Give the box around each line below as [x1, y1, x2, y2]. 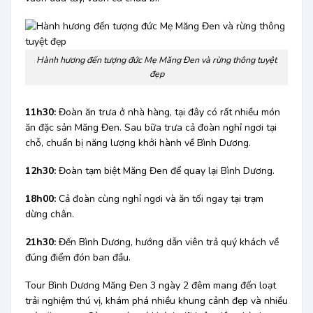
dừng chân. [24, 207, 74, 221]
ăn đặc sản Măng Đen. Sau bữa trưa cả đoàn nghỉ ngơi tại [24, 120, 277, 134]
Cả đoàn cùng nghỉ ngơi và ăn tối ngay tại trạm [58, 191, 263, 205]
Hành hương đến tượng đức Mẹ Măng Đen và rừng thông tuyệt [36, 54, 277, 66]
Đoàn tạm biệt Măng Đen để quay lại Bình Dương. [58, 163, 275, 177]
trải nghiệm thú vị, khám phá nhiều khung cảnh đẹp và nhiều [24, 294, 288, 308]
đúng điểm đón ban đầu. [24, 251, 131, 265]
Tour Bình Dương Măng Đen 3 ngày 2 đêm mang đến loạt [24, 279, 276, 293]
